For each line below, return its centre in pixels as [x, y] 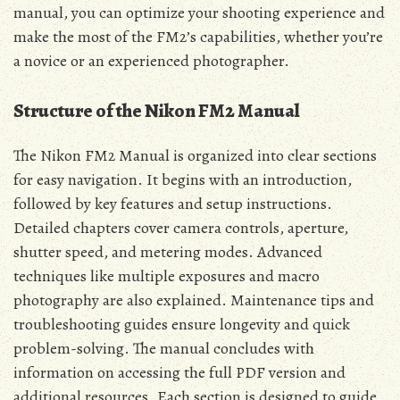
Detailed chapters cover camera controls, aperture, [181, 228]
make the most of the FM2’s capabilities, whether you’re [198, 37]
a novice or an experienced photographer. [151, 61]
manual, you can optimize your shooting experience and [199, 13]
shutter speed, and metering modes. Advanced [168, 252]
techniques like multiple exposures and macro [167, 276]
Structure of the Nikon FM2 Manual [157, 111]
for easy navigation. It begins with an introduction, [183, 180]
